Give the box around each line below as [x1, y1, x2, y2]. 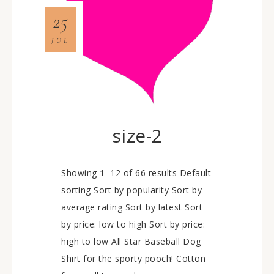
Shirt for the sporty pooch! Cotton [61, 253, 206, 264]
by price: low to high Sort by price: [61, 218, 205, 230]
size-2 [111, 123, 163, 148]
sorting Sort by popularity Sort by [61, 184, 202, 196]
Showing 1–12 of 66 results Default [61, 167, 211, 179]
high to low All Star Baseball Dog [61, 235, 201, 247]
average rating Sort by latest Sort [61, 201, 202, 213]
